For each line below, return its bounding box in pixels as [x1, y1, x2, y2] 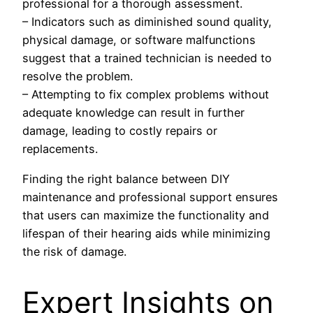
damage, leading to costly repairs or [22, 124, 217, 138]
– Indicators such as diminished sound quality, [22, 15, 272, 29]
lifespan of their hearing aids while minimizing [22, 226, 270, 240]
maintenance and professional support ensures [22, 189, 278, 204]
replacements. [22, 142, 98, 156]
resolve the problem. [22, 69, 133, 84]
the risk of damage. [22, 244, 126, 259]
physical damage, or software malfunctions [22, 33, 256, 48]
